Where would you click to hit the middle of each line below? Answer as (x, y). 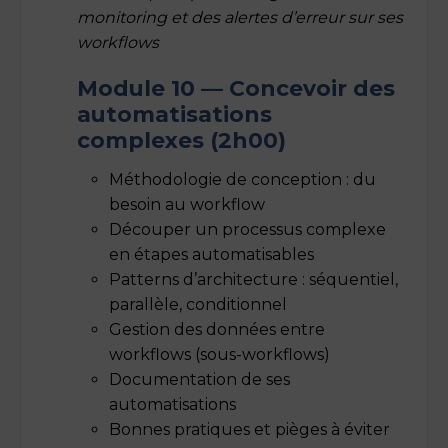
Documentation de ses (199, 379)
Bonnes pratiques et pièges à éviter (249, 429)
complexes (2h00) (181, 139)
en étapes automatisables (211, 254)
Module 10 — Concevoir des (236, 87)
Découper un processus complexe (247, 229)
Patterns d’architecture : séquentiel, (253, 279)
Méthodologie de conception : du (242, 179)
